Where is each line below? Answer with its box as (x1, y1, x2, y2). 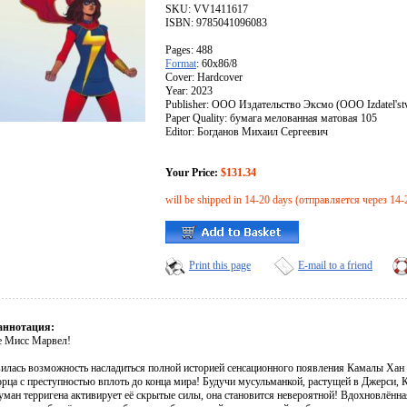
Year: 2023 (165, 84, 213, 98)
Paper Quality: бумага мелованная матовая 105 (165, 112, 377, 125)
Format (165, 57, 196, 71)
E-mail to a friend (298, 259, 372, 273)
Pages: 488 (165, 44, 213, 57)
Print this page (189, 259, 251, 273)
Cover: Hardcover (165, 71, 243, 84)
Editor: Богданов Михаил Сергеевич (165, 125, 328, 139)
